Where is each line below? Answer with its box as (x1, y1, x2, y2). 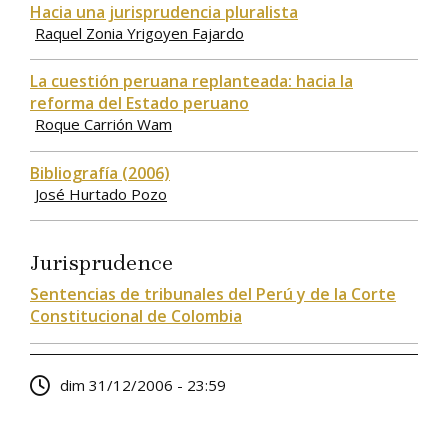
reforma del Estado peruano (30, 92, 249, 115)
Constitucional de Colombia (30, 305, 242, 328)
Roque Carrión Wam (35, 114, 172, 135)
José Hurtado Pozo (35, 183, 167, 204)
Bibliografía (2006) (30, 161, 170, 184)
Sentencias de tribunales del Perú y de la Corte (30, 283, 396, 306)
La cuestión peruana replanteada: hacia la (30, 70, 353, 93)
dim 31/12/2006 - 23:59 (60, 374, 226, 395)
